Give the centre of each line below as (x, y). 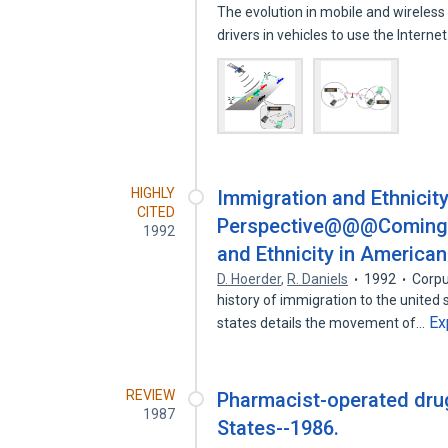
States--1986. (278, 428)
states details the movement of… (323, 323)
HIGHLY (153, 193)
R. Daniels (318, 279)
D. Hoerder (249, 279)
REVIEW (151, 395)
